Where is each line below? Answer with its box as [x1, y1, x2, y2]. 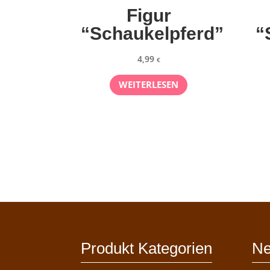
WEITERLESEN [119, 78, 179, 91]
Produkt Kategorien [81, 239, 213, 258]
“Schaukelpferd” [81, 23, 224, 43]
